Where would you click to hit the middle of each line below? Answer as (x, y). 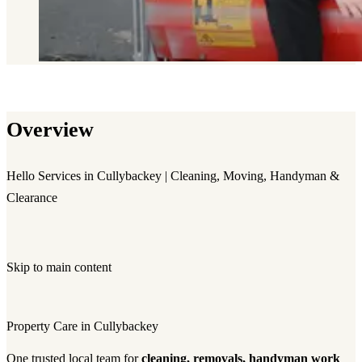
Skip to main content (59, 267)
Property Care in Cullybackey (82, 326)
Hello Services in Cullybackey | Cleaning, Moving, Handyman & (173, 175)
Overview (50, 129)
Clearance (32, 197)
